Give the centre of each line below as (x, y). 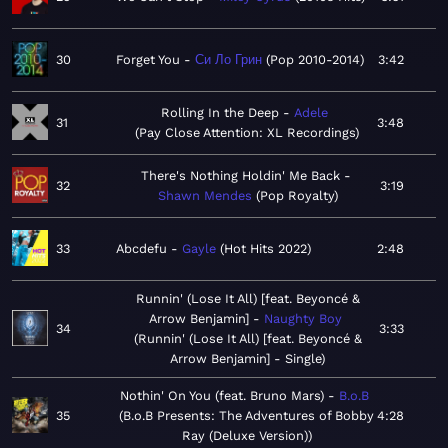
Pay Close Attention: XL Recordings (246, 133)
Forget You (148, 60)
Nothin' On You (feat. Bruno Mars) (222, 396)
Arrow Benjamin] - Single (245, 359)
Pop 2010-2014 (315, 60)
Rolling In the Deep (220, 113)
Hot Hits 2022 (265, 249)
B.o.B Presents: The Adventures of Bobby (248, 416)
